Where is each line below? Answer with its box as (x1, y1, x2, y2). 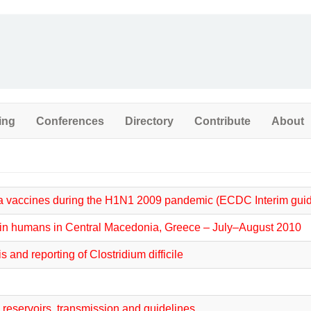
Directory (125, 115, 174, 127)
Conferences (36, 115, 104, 127)
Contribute (194, 115, 251, 127)
